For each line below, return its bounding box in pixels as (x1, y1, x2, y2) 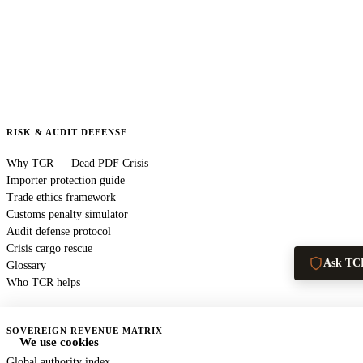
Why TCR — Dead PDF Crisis (6, 157, 148, 169)
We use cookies (19, 335, 99, 348)
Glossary (6, 259, 46, 271)
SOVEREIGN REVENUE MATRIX (6, 326, 163, 335)
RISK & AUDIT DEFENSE (6, 127, 127, 137)
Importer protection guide (6, 174, 125, 186)
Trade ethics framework (6, 191, 116, 203)
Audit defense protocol (6, 225, 111, 237)
